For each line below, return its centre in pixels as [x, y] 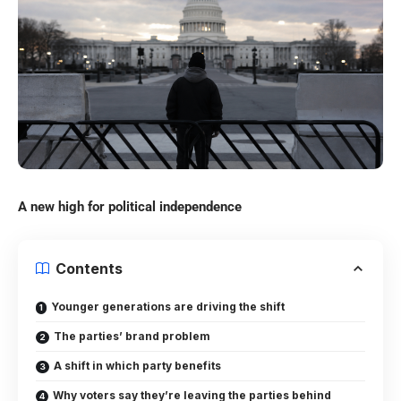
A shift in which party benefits [137, 365]
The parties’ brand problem [132, 336]
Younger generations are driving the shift [168, 306]
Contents [89, 268]
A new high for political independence [130, 206]
